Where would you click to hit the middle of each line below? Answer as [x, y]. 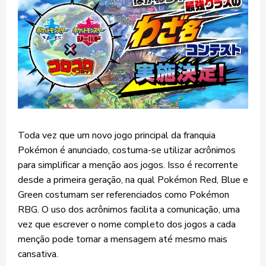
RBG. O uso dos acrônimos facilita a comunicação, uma [129, 210]
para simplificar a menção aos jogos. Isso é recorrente [128, 165]
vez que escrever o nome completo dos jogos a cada [127, 225]
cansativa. [38, 254]
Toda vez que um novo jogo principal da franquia [117, 136]
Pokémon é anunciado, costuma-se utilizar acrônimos [127, 151]
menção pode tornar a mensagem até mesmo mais [123, 240]
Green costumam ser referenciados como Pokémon [123, 195]
